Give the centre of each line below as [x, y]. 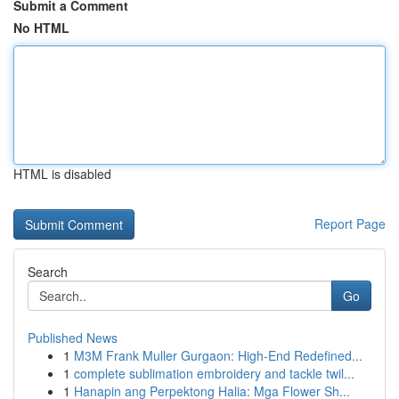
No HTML [41, 28]
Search [48, 272]
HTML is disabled [62, 174]
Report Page [350, 224]
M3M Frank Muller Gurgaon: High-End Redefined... [218, 355]
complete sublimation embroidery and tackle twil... [214, 373]
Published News [73, 338]
